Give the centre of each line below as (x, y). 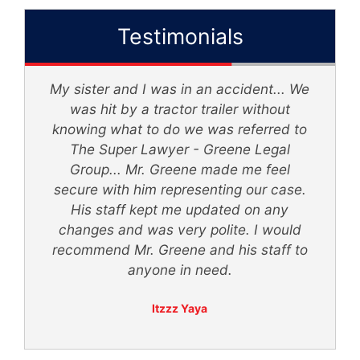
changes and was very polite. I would (180, 229)
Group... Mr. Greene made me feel (180, 169)
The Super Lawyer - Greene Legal (180, 149)
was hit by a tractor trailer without (180, 108)
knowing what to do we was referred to (180, 129)
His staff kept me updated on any (180, 209)
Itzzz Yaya (180, 308)
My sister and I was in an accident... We (180, 88)
